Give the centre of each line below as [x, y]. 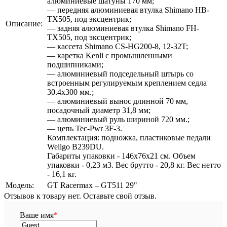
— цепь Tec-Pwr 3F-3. [85, 128]
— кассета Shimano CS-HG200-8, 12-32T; [118, 46]
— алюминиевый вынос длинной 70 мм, [118, 101]
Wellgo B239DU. [75, 147]
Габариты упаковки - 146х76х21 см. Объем [121, 156]
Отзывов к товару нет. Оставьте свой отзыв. [80, 196]
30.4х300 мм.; [70, 92]
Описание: [24, 24]
